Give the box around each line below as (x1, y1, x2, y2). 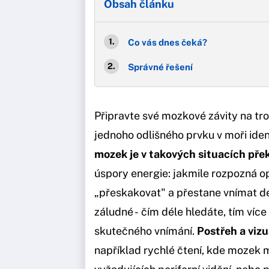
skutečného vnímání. (94, 224, 197, 237)
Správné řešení (128, 61, 193, 72)
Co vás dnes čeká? (128, 37, 207, 47)
